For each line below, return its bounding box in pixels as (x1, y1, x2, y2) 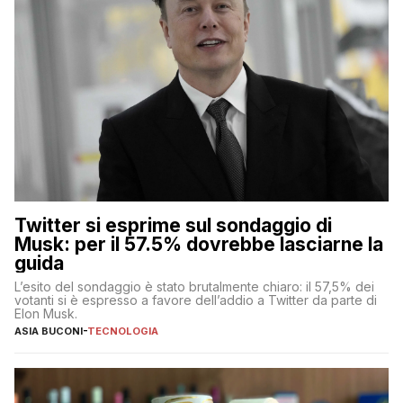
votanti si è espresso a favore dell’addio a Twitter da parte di (14, 291, 377, 308)
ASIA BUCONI (14, 324, 83, 337)
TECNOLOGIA (87, 324, 158, 337)
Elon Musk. (14, 305, 77, 321)
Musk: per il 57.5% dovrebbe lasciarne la (14, 232, 383, 255)
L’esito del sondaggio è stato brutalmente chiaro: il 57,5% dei (14, 278, 374, 294)
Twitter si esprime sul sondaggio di (14, 213, 332, 237)
